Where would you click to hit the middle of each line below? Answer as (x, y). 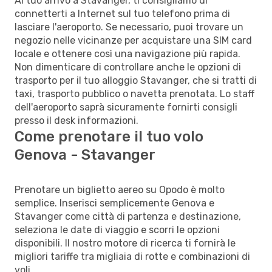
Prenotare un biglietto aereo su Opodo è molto (120, 189)
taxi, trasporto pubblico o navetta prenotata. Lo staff (134, 93)
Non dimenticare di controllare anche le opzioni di (128, 67)
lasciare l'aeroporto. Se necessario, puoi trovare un (129, 27)
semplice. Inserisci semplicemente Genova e (114, 203)
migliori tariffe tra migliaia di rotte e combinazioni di (132, 256)
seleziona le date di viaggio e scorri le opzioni (117, 229)
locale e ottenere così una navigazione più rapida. (127, 53)
